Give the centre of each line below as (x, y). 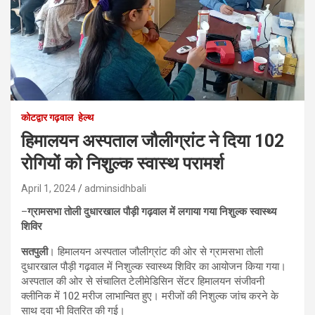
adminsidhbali (115, 188)
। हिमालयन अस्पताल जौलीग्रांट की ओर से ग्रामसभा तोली (155, 251)
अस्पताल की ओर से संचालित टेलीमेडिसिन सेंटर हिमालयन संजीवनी (143, 281)
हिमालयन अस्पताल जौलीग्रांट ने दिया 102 (153, 141)
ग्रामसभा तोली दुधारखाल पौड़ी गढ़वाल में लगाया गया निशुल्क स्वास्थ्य (152, 211)
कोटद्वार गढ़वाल (47, 117)
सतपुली (34, 251)
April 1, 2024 (49, 188)
